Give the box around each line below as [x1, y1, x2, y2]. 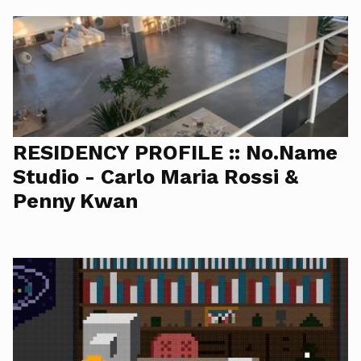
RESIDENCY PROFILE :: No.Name [13, 140, 338, 164]
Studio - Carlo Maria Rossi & [13, 164, 298, 189]
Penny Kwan [13, 189, 138, 213]
